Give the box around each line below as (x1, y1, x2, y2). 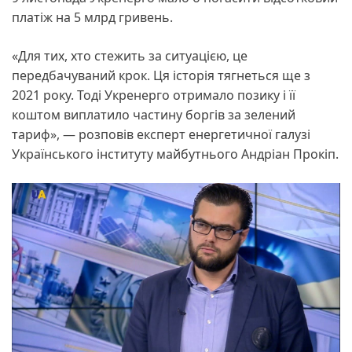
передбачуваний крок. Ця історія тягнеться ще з (12, 67, 310, 85)
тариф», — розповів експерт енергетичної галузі (12, 126, 310, 144)
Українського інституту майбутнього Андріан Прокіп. (12, 145, 339, 163)
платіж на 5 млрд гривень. (12, 9, 176, 27)
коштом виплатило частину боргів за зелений (12, 106, 295, 124)
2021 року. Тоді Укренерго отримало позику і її (12, 86, 295, 104)
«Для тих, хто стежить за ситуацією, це (12, 47, 247, 65)
